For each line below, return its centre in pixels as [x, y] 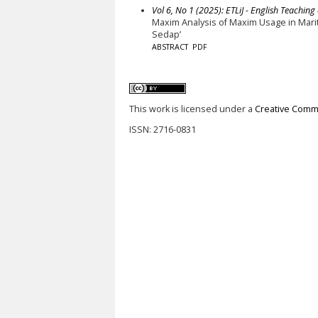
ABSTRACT [170, 46]
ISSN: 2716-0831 [163, 130]
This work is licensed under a [192, 109]
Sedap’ [166, 34]
